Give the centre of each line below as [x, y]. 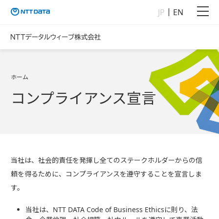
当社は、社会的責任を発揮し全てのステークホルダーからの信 [106, 160]
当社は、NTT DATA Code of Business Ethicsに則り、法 [111, 209]
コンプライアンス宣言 [83, 98]
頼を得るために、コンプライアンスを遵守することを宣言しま [106, 174]
